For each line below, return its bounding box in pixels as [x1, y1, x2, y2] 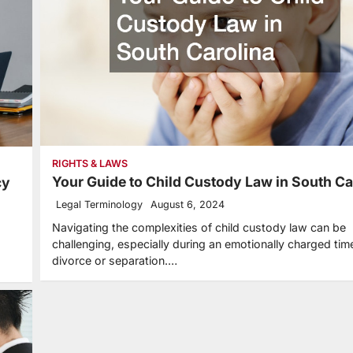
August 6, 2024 [150, 198, 225, 210]
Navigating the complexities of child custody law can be [52, 220, 346, 234]
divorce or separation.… [52, 253, 177, 267]
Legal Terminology [56, 198, 143, 210]
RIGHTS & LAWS [52, 157, 128, 169]
